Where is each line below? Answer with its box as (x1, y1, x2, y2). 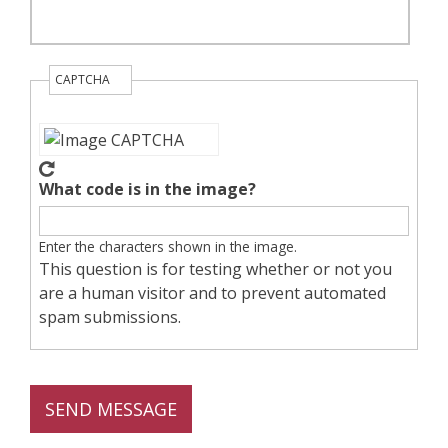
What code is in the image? (39, 178, 256, 200)
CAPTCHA (55, 71, 113, 88)
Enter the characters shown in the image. (39, 237, 297, 256)
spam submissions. (39, 306, 181, 328)
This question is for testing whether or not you (39, 258, 392, 280)
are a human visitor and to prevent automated (39, 282, 386, 304)
